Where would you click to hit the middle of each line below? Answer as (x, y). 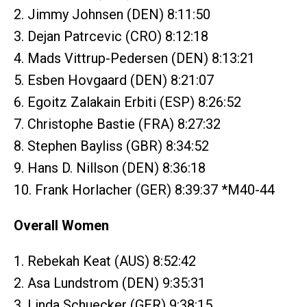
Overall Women (61, 226)
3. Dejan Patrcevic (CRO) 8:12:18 (111, 37)
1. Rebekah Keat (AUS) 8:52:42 (105, 261)
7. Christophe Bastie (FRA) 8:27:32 (117, 124)
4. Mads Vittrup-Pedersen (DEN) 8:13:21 (134, 59)
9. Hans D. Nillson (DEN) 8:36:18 (110, 168)
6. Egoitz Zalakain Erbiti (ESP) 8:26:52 (127, 102)
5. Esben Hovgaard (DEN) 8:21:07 (114, 81)
